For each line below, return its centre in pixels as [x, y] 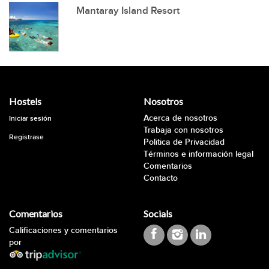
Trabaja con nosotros [183, 130]
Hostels [25, 101]
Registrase [26, 137]
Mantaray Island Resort [128, 11]
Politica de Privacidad [184, 142]
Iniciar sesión [30, 119]
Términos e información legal [198, 154]
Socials [158, 213]
